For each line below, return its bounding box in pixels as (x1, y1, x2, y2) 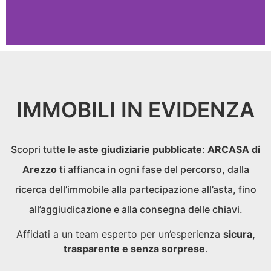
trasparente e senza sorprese (64, 243, 205, 255)
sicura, (223, 228, 255, 240)
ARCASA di (207, 143, 260, 155)
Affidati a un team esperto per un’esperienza (16, 228, 223, 240)
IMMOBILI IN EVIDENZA (16, 97, 255, 122)
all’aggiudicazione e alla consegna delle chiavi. (28, 203, 243, 215)
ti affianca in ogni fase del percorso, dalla (56, 163, 249, 175)
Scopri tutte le (11, 143, 78, 155)
